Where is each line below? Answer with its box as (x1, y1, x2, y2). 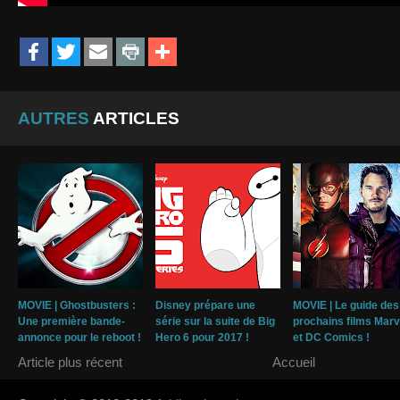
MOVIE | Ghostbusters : (18, 299, 136, 312)
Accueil (272, 354, 315, 371)
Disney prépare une (155, 299, 255, 312)
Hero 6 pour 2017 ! (155, 331, 249, 345)
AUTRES (18, 109, 89, 128)
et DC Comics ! (293, 331, 370, 345)
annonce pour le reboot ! (18, 331, 141, 345)
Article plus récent (18, 354, 122, 371)
